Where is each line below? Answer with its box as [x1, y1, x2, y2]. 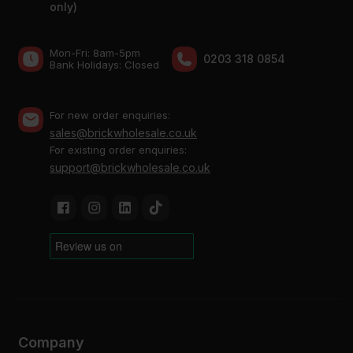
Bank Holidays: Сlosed [50, 58, 159, 71]
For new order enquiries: [50, 108, 170, 121]
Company [18, 333, 84, 351]
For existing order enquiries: [50, 143, 187, 156]
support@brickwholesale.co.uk [50, 160, 210, 174]
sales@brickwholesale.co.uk [50, 125, 197, 139]
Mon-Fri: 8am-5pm [50, 46, 140, 59]
